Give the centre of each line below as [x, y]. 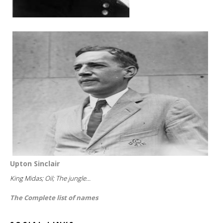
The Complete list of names [54, 197]
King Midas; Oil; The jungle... [50, 178]
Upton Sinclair [35, 163]
